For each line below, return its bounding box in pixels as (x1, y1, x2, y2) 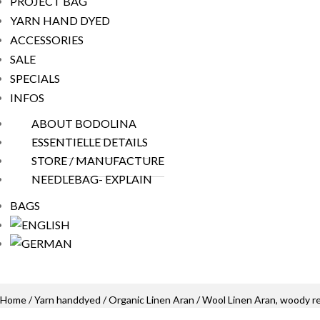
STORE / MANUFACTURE (31, 154, 164, 167)
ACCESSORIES (10, 33, 84, 46)
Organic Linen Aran (109, 294, 194, 306)
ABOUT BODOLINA (31, 116, 136, 130)
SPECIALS (10, 71, 60, 85)
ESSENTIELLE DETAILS (31, 135, 148, 149)
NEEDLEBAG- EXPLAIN (31, 172, 152, 186)
